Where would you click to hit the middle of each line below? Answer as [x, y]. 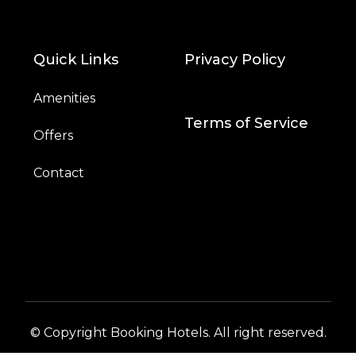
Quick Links [75, 59]
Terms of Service [246, 123]
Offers [53, 135]
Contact [58, 172]
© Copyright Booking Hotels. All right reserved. [178, 332]
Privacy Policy [234, 59]
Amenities [64, 98]
